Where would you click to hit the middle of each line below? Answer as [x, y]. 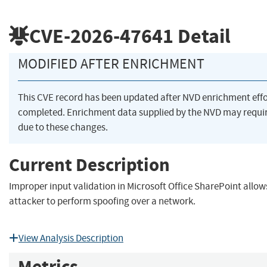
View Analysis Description [71, 238]
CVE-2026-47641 [101, 36]
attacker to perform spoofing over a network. [102, 201]
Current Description [89, 164]
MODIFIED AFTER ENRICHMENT [111, 64]
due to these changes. [63, 128]
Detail [202, 36]
